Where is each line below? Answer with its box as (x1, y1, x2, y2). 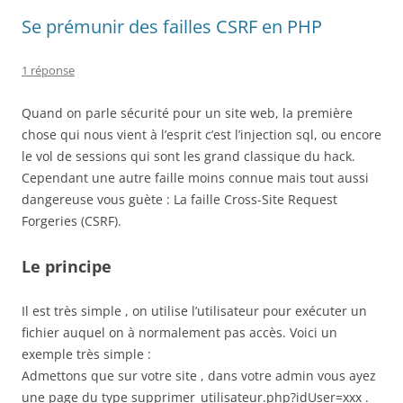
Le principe (22, 255, 112, 277)
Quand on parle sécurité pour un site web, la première (22, 104, 353, 121)
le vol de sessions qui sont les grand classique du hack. (22, 148, 355, 165)
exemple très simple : (22, 345, 151, 363)
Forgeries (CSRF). (22, 212, 121, 229)
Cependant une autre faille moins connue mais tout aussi (22, 169, 369, 186)
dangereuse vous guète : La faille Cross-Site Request (22, 191, 337, 208)
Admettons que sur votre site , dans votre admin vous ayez (22, 367, 376, 384)
